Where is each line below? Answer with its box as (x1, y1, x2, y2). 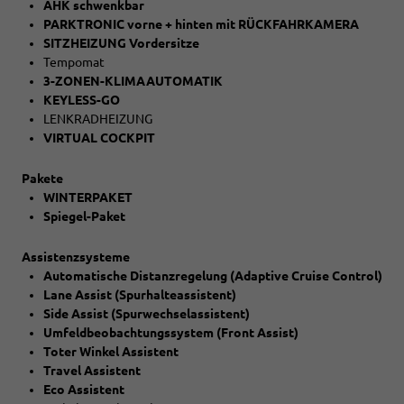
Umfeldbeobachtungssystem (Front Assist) (43, 325, 298, 340)
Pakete (22, 170, 63, 186)
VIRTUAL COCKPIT (43, 130, 155, 145)
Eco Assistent (43, 381, 124, 397)
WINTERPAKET (43, 189, 133, 205)
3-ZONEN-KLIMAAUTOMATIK (43, 73, 223, 88)
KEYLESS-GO (43, 92, 120, 107)
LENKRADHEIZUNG (43, 111, 152, 126)
